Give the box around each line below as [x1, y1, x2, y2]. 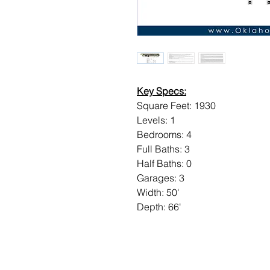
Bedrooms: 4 [137, 128, 192, 140]
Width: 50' [137, 186, 180, 198]
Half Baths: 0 [137, 157, 192, 169]
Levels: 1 [137, 114, 175, 126]
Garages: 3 [137, 172, 184, 184]
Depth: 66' [137, 201, 181, 213]
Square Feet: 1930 [137, 99, 216, 111]
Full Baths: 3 [137, 143, 190, 155]
